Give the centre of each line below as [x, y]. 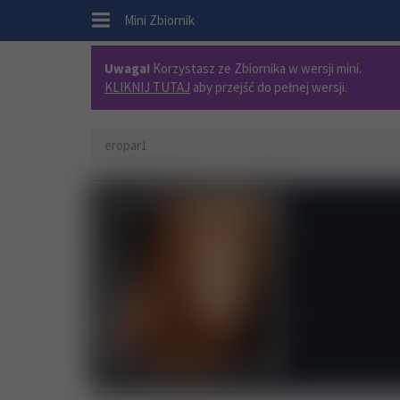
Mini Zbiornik [159, 20]
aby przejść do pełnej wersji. [269, 87]
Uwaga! [127, 68]
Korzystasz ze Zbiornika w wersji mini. [256, 68]
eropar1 [126, 145]
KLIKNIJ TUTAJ [147, 87]
